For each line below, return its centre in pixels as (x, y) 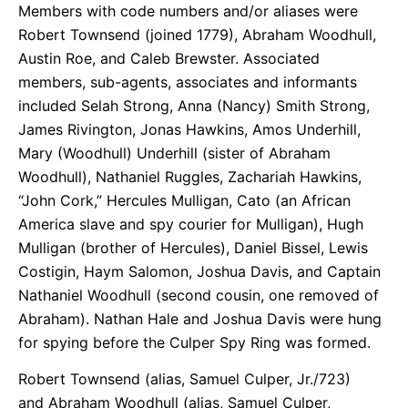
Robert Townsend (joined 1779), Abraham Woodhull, (197, 34)
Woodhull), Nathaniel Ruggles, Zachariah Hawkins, (190, 176)
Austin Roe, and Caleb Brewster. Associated (169, 58)
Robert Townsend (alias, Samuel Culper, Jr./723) (184, 378)
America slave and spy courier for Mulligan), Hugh (191, 224)
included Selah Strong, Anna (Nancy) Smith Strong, (194, 105)
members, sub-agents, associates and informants (188, 82)
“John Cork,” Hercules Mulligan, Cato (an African (184, 200)
